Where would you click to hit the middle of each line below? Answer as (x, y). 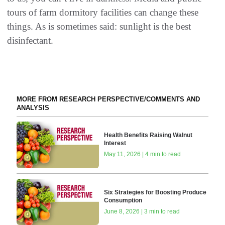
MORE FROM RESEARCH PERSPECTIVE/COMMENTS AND (108, 99)
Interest (115, 143)
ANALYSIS (33, 108)
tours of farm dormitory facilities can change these (103, 13)
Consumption (123, 200)
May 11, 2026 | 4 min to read (143, 154)
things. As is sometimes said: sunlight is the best (99, 27)
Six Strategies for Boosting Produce (155, 192)
